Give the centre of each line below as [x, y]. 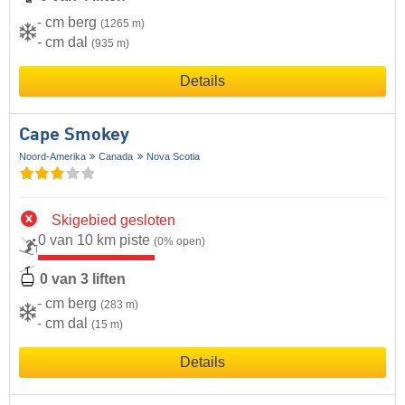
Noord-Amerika [52, 157]
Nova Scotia [173, 157]
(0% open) [179, 242]
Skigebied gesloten [113, 221]
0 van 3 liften [83, 278]
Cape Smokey [74, 136]
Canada [116, 157]
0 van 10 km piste [96, 240]
